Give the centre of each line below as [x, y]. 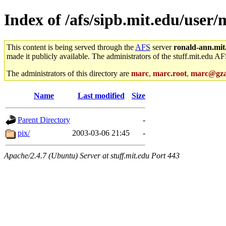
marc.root [170, 73]
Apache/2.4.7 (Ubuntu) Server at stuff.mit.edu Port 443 [92, 155]
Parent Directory [44, 120]
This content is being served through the [71, 47]
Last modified [101, 95]
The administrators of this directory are [69, 73]
